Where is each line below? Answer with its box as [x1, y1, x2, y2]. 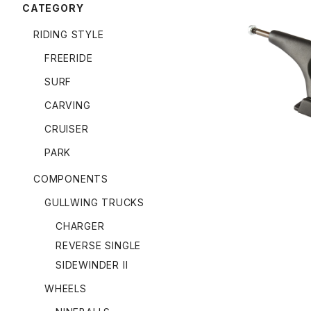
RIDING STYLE [33, 28, 104, 40]
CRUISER [44, 122, 89, 135]
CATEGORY [22, 1, 84, 14]
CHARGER [56, 219, 105, 232]
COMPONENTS [33, 172, 108, 185]
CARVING [44, 99, 91, 111]
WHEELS [44, 282, 87, 294]
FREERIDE [44, 51, 93, 64]
